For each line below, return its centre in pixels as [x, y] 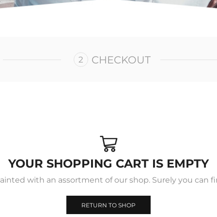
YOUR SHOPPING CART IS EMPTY [108, 164]
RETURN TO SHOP [108, 205]
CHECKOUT [121, 60]
